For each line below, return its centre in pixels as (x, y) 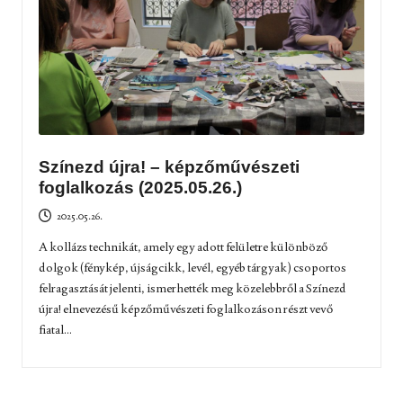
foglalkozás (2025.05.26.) (140, 188)
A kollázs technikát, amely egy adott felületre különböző (183, 246)
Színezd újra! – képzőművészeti (169, 167)
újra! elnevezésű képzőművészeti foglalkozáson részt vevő (185, 308)
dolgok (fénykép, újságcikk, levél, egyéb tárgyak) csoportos (192, 267)
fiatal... (55, 329)
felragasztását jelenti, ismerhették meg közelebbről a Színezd (192, 287)
